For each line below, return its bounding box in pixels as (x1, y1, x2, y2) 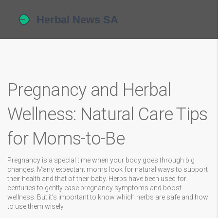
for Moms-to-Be (7, 128, 125, 149)
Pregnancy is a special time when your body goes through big (7, 156, 195, 164)
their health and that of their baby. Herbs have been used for (7, 175, 186, 182)
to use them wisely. (7, 202, 65, 210)
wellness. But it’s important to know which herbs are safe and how (7, 193, 208, 201)
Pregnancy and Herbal (7, 80, 171, 100)
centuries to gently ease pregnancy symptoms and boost (7, 184, 182, 192)
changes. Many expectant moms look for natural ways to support (7, 165, 208, 173)
